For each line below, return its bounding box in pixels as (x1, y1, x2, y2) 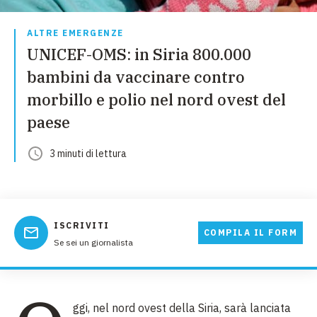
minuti (57, 147, 83, 160)
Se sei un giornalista (54, 237, 133, 248)
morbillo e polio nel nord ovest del (27, 89, 286, 110)
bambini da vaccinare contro (27, 67, 245, 87)
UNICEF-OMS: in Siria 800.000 (27, 44, 251, 64)
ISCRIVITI (54, 220, 110, 231)
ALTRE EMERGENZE (27, 28, 124, 38)
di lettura (83, 147, 127, 160)
